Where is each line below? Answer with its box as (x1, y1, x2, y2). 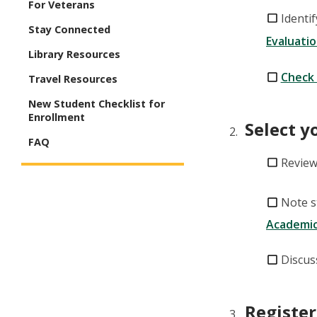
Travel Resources (28, 72, 117, 86)
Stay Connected (28, 23, 110, 37)
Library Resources (28, 47, 120, 62)
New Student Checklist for (28, 97, 165, 111)
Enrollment (28, 110, 85, 125)
